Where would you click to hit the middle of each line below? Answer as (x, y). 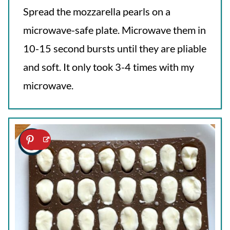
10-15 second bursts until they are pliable (114, 49)
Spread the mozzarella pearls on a (97, 12)
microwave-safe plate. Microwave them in (114, 30)
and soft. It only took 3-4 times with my (108, 67)
